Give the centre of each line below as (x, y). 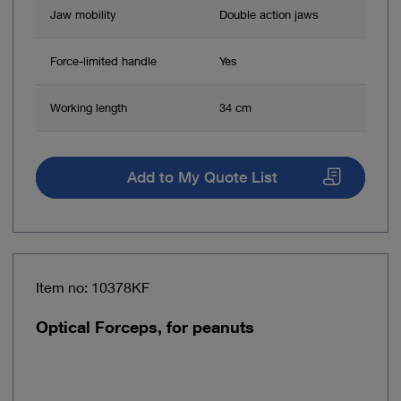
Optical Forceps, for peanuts (145, 326)
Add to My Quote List (202, 178)
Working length (89, 108)
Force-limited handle (103, 61)
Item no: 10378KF (93, 286)
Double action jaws (269, 15)
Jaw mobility (83, 15)
